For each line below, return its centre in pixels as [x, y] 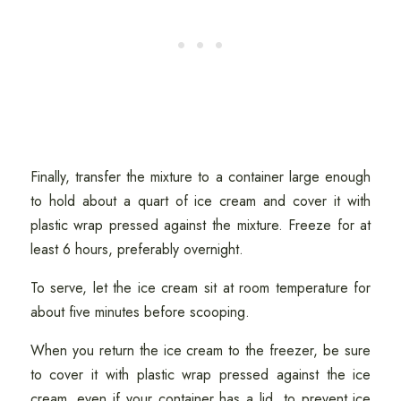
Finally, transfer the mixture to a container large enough [200, 176]
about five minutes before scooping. [142, 311]
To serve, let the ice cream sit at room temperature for [200, 287]
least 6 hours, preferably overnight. [139, 249]
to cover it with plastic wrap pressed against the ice [200, 374]
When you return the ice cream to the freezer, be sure [200, 350]
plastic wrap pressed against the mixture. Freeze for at [200, 225]
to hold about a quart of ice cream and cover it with [200, 200]
